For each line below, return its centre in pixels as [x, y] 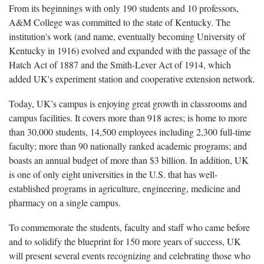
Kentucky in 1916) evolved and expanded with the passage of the [130, 50]
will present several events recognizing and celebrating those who [130, 255]
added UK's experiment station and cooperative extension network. [132, 78]
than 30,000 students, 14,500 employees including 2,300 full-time [130, 131]
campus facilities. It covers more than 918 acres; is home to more [128, 117]
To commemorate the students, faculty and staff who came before [129, 227]
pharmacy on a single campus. [65, 202]
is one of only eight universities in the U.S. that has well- [113, 174]
